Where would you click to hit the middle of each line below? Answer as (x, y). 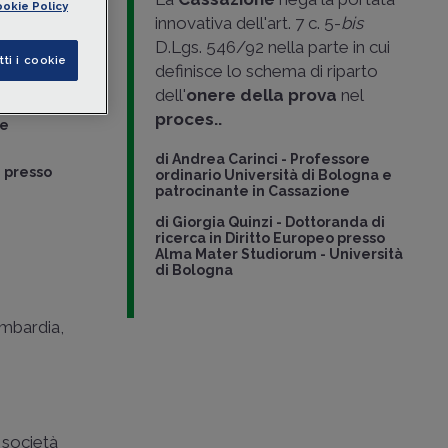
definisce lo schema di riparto (266, 71)
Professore (329, 159)
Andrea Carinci (224, 159)
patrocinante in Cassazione (252, 191)
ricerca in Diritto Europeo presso (269, 238)
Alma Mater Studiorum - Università (278, 254)
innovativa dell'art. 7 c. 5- (247, 23)
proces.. (188, 119)
